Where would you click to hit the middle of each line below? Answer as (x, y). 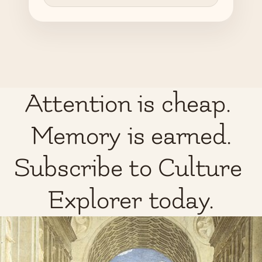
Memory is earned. (131, 136)
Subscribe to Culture (128, 168)
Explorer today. (131, 200)
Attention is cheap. (128, 104)
